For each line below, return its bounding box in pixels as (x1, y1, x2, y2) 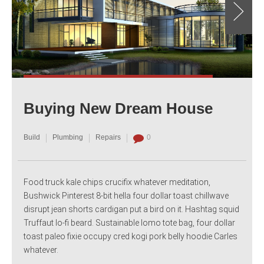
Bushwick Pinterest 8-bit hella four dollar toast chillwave (24, 190, 229, 200)
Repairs (95, 133, 121, 142)
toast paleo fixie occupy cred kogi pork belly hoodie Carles (24, 231, 237, 241)
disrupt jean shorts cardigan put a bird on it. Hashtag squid (24, 204, 239, 214)
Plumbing (52, 133, 83, 142)
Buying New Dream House (24, 100, 213, 118)
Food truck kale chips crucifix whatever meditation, (24, 177, 210, 187)
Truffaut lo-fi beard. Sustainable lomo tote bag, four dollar (24, 217, 235, 227)
